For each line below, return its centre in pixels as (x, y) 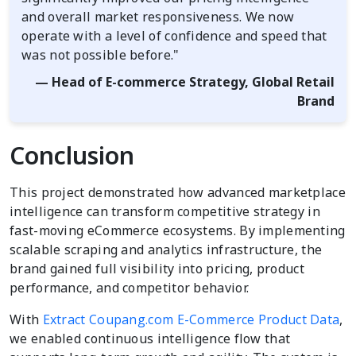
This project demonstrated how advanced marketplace (178, 193)
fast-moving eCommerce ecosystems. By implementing (178, 231)
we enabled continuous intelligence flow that (150, 339)
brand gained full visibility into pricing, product (157, 269)
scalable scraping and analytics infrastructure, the (166, 250)
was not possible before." (101, 55)
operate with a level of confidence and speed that (174, 36)
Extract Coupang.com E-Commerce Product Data (191, 320)
